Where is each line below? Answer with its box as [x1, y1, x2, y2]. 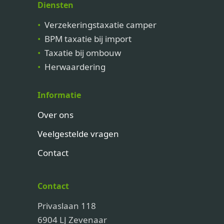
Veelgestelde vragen [37, 128, 119, 140]
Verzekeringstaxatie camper [44, 19, 156, 31]
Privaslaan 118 [37, 200, 96, 212]
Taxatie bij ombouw [44, 47, 121, 59]
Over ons [37, 109, 73, 121]
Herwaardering [44, 61, 105, 73]
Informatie [37, 89, 81, 101]
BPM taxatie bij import [44, 33, 131, 45]
